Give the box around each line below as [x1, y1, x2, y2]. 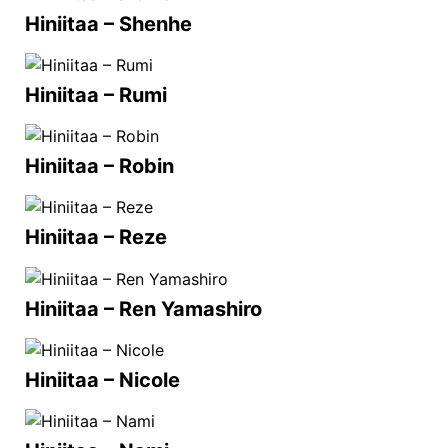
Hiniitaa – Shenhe [25, 11, 192, 36]
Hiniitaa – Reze [25, 225, 167, 250]
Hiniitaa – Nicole [25, 367, 180, 392]
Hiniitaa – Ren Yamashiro [25, 296, 262, 321]
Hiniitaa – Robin [25, 154, 174, 179]
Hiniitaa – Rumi [25, 83, 167, 108]
